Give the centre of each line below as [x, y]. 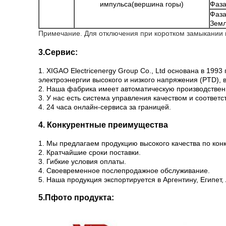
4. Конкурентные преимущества [103, 125]
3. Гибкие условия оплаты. [82, 161]
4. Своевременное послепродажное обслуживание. [124, 171]
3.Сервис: [58, 52]
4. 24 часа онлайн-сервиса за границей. [105, 107]
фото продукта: [82, 197]
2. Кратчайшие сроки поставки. [90, 152]
